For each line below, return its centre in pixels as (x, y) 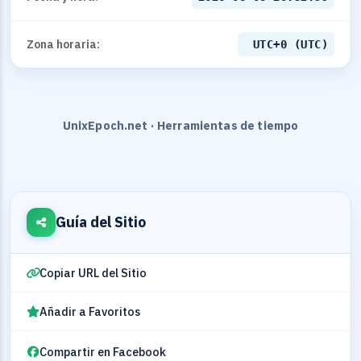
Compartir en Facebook (103, 352)
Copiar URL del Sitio (93, 273)
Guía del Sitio (101, 222)
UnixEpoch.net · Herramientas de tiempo (180, 125)
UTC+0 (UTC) (290, 44)
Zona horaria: (63, 44)
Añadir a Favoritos (90, 311)
